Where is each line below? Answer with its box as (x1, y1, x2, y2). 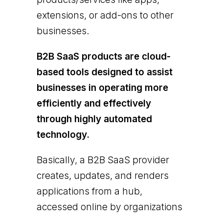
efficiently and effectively (36, 97, 151, 109)
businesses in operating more (36, 82, 168, 93)
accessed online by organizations (36, 201, 182, 213)
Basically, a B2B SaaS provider (36, 154, 169, 166)
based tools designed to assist (36, 66, 173, 78)
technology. (36, 129, 89, 140)
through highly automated (36, 113, 152, 125)
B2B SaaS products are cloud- (36, 50, 171, 62)
